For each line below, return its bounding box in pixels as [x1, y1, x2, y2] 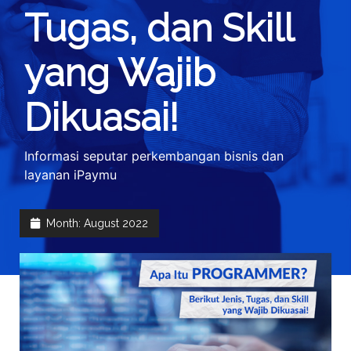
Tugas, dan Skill [24, 6, 293, 51]
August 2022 [83, 217, 148, 230]
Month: [42, 217, 84, 230]
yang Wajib [24, 51, 215, 96]
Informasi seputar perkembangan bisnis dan [24, 148, 284, 165]
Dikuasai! [24, 96, 179, 140]
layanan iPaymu [24, 167, 117, 183]
